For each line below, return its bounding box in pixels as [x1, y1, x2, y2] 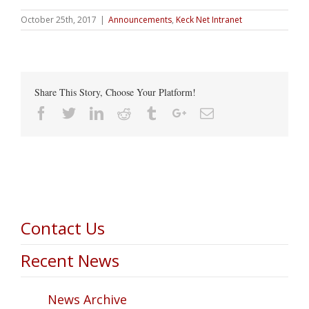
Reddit [130, 105, 168, 119]
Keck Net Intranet [176, 13, 242, 26]
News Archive [48, 290, 127, 308]
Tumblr [158, 105, 199, 119]
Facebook [48, 105, 101, 119]
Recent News [21, 248, 119, 272]
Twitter [75, 105, 116, 119]
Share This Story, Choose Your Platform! [34, 85, 196, 99]
